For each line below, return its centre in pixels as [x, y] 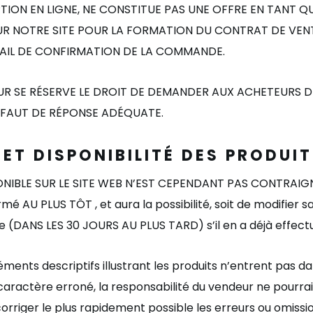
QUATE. [144, 113]
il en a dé [239, 225]
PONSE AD [90, 113]
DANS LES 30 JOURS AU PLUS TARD [106, 225]
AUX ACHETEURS [256, 92]
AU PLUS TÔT [57, 204]
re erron [64, 287]
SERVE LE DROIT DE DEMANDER [127, 92]
